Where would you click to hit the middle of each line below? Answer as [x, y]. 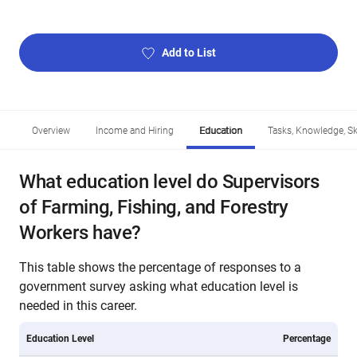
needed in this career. [78, 306]
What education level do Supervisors [169, 182]
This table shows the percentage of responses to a [160, 267]
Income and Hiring [135, 131]
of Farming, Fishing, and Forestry [154, 207]
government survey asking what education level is [159, 286]
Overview [51, 131]
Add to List [188, 53]
